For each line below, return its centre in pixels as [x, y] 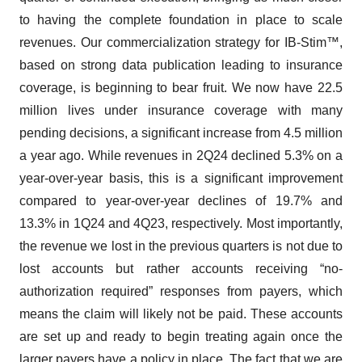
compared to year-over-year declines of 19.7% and [181, 201]
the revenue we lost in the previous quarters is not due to [181, 246]
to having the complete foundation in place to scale [181, 20]
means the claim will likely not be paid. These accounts [181, 314]
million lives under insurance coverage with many [181, 111]
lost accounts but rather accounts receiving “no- [181, 269]
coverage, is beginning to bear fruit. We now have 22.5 [181, 88]
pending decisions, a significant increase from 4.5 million [181, 133]
